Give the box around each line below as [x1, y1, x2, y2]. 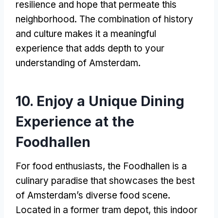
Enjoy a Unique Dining [36, 92, 184, 109]
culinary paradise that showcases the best [16, 175, 195, 186]
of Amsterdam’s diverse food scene [16, 189, 168, 201]
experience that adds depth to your [16, 42, 164, 54]
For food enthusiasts [16, 160, 103, 172]
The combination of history [79, 13, 193, 25]
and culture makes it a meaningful [16, 28, 156, 39]
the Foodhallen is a [108, 160, 187, 172]
